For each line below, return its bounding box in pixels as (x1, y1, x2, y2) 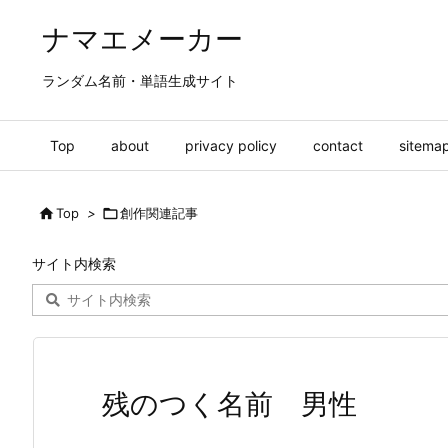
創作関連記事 (120, 205, 198, 221)
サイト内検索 (32, 255, 116, 272)
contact (313, 137, 363, 154)
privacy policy (185, 137, 277, 154)
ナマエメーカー (42, 22, 243, 56)
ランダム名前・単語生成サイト (42, 72, 238, 89)
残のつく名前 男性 (102, 387, 357, 421)
